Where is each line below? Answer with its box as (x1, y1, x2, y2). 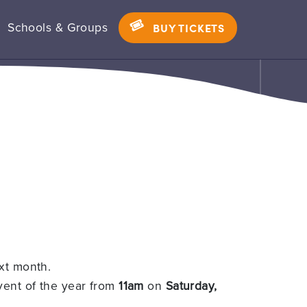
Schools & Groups (8, 18, 108, 36)
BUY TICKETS (153, 19, 225, 35)
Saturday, (165, 276, 217, 294)
